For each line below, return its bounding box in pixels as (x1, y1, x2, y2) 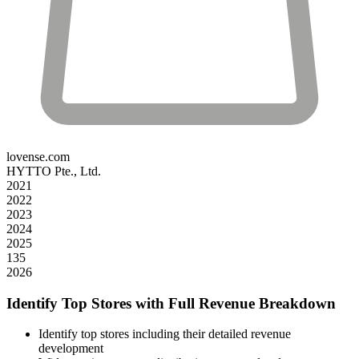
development (38, 341, 103, 356)
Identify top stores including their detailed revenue (38, 327, 291, 341)
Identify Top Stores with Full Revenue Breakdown (6, 294, 336, 312)
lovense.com (6, 149, 70, 163)
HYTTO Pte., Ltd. (6, 163, 101, 178)
